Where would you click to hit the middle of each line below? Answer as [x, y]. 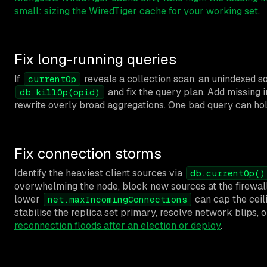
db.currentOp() [228, 173]
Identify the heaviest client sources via [100, 173]
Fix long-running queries [95, 59]
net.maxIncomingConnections [117, 199]
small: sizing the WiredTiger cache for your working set [136, 11]
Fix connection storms [88, 153]
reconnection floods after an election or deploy [117, 225]
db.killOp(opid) [60, 92]
